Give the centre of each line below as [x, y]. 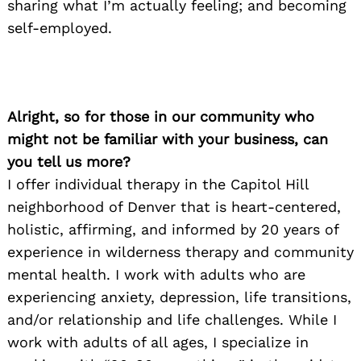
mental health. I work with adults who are [156, 274]
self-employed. [60, 27]
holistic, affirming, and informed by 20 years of [173, 229]
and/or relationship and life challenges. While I [172, 319]
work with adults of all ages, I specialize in [158, 342]
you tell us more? [69, 161]
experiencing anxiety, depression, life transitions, [179, 297]
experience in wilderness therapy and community [180, 251]
